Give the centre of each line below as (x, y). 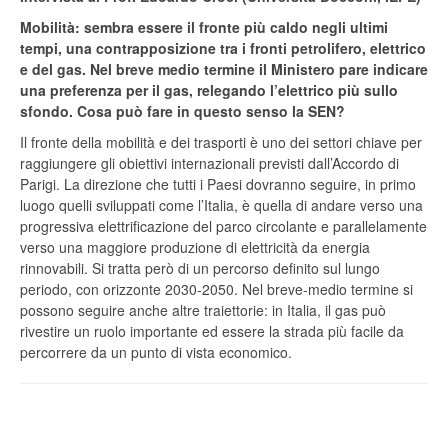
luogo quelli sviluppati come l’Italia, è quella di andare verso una (221, 205)
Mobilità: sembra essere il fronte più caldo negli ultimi (204, 27)
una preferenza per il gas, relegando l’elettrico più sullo (209, 90)
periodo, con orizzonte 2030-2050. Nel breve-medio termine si (216, 289)
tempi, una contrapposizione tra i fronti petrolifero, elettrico (223, 48)
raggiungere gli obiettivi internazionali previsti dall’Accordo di (209, 163)
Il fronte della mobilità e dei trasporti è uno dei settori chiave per (221, 142)
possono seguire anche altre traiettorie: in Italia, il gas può (203, 310)
